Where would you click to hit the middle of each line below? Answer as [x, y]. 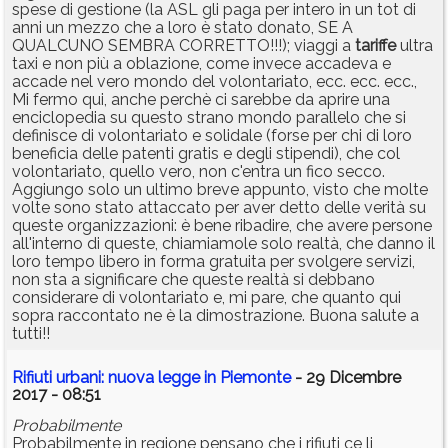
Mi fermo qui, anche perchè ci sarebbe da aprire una [201, 100]
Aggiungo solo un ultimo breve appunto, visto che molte [220, 190]
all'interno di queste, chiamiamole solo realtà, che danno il [223, 244]
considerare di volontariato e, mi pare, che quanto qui [206, 298]
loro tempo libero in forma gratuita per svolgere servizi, [213, 262]
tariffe [375, 46]
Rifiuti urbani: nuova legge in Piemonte [151, 378]
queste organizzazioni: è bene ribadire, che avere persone [222, 226]
